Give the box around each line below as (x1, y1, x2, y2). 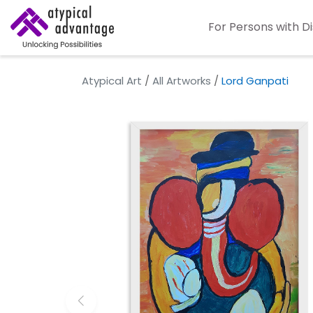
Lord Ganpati (221, 73, 289, 88)
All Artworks (152, 73, 211, 88)
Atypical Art (82, 73, 142, 88)
